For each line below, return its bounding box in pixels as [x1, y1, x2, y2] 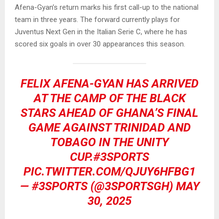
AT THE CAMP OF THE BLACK [33, 91, 186, 106]
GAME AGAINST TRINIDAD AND [28, 121, 191, 135]
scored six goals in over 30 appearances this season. [15, 40, 185, 49]
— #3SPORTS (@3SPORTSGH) [20, 179, 176, 194]
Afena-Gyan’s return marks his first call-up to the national [15, 3, 198, 12]
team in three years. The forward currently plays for [15, 15, 180, 24]
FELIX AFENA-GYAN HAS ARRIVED [21, 77, 198, 91]
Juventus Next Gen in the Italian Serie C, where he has [15, 27, 187, 37]
